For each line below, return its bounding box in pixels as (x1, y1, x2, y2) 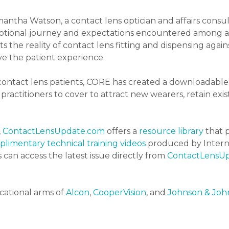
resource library (139, 126, 203, 136)
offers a (105, 126, 139, 136)
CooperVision (93, 188, 146, 198)
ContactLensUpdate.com (3, 126, 105, 136)
